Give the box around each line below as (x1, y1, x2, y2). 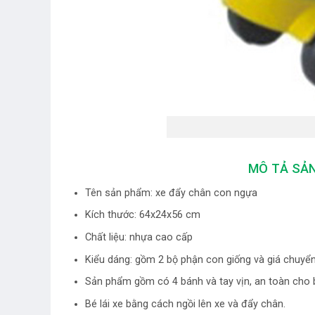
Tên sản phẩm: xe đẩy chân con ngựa (84, 186, 257, 199)
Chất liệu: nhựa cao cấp (84, 231, 193, 244)
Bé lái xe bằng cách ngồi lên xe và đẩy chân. (84, 298, 285, 311)
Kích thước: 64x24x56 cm (84, 209, 200, 221)
